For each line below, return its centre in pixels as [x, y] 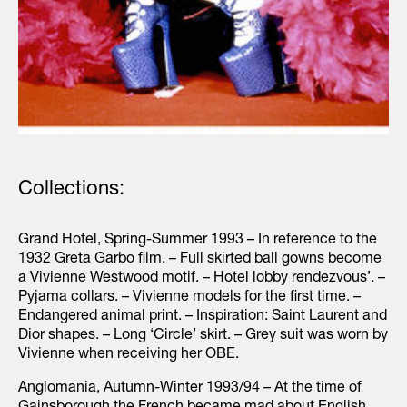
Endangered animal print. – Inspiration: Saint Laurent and [203, 318]
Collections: [71, 190]
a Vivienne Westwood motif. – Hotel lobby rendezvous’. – [202, 279]
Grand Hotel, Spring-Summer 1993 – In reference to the [198, 241]
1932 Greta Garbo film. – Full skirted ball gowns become [200, 260]
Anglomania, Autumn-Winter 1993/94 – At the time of [190, 389]
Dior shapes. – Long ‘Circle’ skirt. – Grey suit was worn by [203, 337]
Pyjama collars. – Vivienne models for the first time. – [189, 298]
